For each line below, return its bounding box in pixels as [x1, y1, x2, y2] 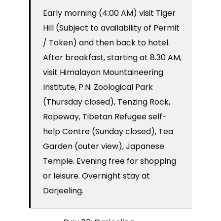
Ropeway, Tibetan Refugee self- [43, 111, 167, 123]
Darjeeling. [43, 185, 83, 197]
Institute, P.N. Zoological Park [43, 81, 153, 93]
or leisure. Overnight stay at [43, 170, 150, 182]
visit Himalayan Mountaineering [43, 67, 163, 78]
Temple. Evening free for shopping [43, 155, 176, 167]
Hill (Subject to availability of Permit [43, 22, 180, 34]
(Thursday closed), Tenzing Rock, [43, 96, 170, 108]
